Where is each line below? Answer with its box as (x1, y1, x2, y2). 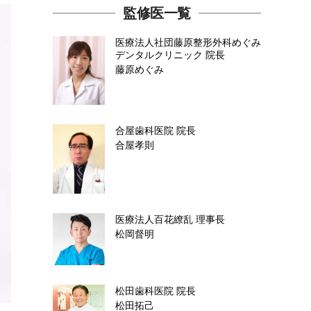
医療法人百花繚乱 (115, 213, 196, 225)
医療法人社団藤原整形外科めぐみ (115, 37, 261, 49)
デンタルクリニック (115, 49, 205, 61)
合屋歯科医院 (115, 124, 176, 136)
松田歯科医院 (115, 285, 176, 297)
